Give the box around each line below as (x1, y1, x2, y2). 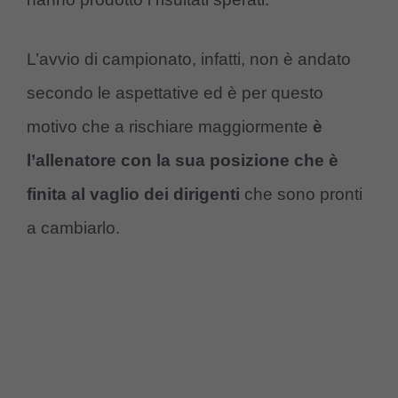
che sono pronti (240, 184, 362, 203)
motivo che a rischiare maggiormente (27, 116, 313, 136)
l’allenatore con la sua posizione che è (27, 150, 338, 170)
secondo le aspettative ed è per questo (27, 83, 323, 102)
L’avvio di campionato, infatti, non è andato (27, 49, 351, 68)
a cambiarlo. (27, 218, 120, 237)
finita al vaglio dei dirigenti (27, 184, 240, 203)
